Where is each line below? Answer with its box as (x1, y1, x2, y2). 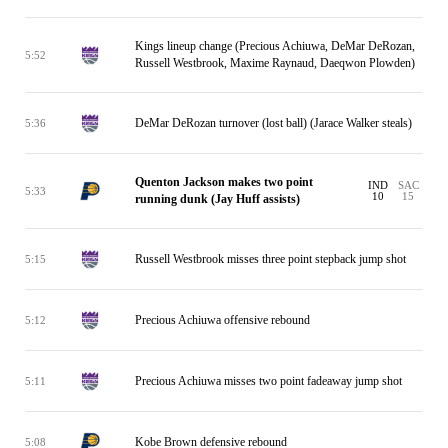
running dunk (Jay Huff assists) (135, 192, 300, 206)
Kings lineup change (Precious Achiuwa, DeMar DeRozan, (135, 39, 415, 53)
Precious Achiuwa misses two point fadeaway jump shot (135, 373, 402, 388)
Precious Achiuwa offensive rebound (135, 312, 310, 327)
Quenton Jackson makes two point (135, 175, 313, 189)
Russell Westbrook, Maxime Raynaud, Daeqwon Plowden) (135, 56, 415, 70)
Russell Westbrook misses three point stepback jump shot (135, 251, 406, 266)
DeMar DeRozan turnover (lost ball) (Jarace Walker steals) (135, 115, 412, 130)
